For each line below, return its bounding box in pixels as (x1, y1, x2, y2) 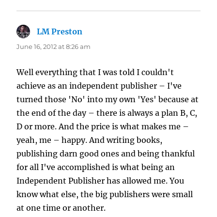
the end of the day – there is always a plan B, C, (16, 108, 198, 118)
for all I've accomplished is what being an (16, 162, 175, 172)
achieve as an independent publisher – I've (16, 81, 182, 91)
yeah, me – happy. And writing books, (16, 135, 163, 145)
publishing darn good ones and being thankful (16, 149, 195, 159)
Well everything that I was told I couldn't (16, 67, 174, 77)
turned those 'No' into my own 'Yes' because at (16, 94, 199, 105)
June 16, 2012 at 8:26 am (16, 43, 91, 51)
